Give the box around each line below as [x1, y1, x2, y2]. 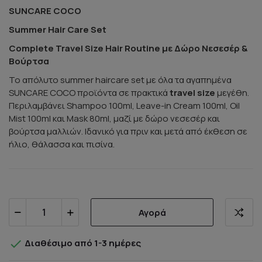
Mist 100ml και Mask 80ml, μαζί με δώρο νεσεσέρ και [9, 112, 220, 125]
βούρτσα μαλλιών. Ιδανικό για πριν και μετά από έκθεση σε [9, 125, 247, 137]
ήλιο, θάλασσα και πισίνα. [9, 138, 115, 150]
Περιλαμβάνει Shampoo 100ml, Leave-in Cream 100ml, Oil [9, 99, 240, 112]
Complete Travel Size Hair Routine [9, 42, 162, 54]
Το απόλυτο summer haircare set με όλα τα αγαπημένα [9, 74, 232, 86]
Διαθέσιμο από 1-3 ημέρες [23, 237, 141, 250]
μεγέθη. [215, 87, 249, 99]
